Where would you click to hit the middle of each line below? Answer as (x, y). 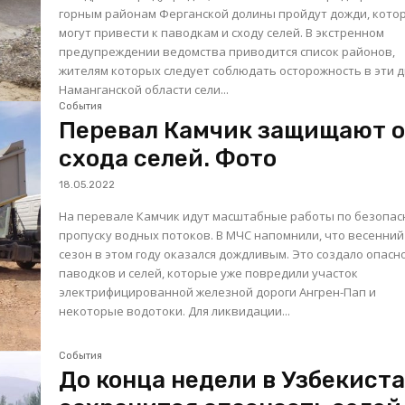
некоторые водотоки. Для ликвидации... (240, 311)
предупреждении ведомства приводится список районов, (227, 52)
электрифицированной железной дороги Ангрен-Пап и (218, 292)
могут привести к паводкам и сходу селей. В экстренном (183, 33)
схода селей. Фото (168, 159)
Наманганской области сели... (144, 90)
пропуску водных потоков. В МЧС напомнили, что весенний (138, 235)
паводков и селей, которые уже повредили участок (209, 273)
